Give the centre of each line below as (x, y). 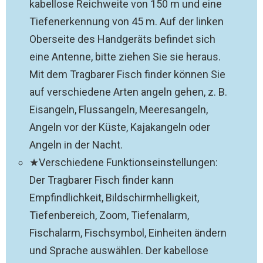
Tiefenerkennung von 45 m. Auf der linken (127, 21)
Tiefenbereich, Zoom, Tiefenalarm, (109, 215)
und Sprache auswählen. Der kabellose (119, 250)
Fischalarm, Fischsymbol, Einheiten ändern (128, 233)
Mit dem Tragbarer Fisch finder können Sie (127, 74)
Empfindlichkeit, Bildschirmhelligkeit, (114, 198)
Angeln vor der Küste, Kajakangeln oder (120, 127)
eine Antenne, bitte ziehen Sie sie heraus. (125, 57)
